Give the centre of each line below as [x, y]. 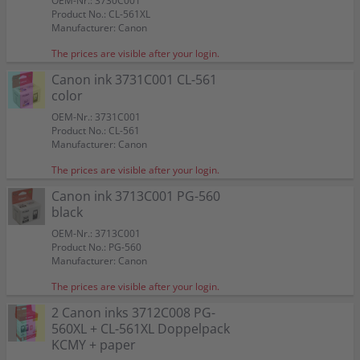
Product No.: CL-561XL [101, 14]
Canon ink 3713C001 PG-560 [136, 196]
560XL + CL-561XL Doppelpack [141, 329]
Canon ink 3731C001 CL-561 [134, 80]
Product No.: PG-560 [96, 247]
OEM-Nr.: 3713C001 [96, 233]
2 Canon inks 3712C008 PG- [133, 313]
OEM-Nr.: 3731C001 [96, 117]
